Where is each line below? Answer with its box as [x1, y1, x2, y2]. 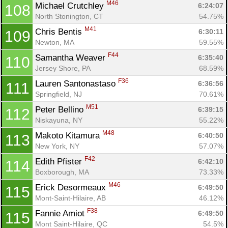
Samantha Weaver [35, 52, 108, 63]
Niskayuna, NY [35, 116, 82, 124]
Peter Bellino [35, 104, 86, 115]
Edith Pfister [35, 156, 84, 166]
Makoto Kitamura [35, 130, 102, 140]
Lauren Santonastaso [35, 78, 118, 89]
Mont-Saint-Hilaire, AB [35, 193, 106, 202]
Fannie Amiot [35, 208, 87, 218]
